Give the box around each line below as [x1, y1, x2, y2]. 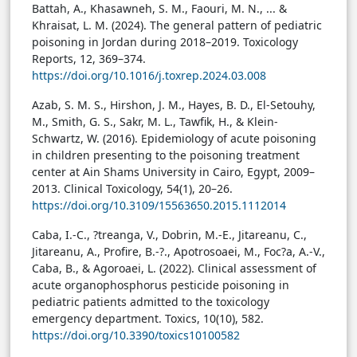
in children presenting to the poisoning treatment [32, 147, 300, 163]
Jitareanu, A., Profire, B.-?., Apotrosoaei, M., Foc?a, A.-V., [32, 244, 325, 260]
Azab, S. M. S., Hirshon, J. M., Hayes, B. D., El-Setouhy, [32, 97, 316, 113]
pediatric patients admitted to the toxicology [32, 294, 269, 310]
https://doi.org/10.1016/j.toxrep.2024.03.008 [32, 68, 266, 84]
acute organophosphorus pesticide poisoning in [32, 277, 289, 293]
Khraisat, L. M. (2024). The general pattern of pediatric [32, 18, 322, 33]
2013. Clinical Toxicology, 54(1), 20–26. [32, 181, 233, 197]
